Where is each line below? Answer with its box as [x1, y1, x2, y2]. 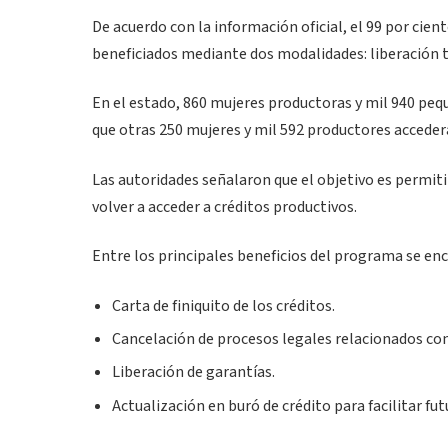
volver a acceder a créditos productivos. [92, 195, 357, 218]
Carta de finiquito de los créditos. [112, 294, 335, 317]
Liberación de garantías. [112, 361, 275, 384]
